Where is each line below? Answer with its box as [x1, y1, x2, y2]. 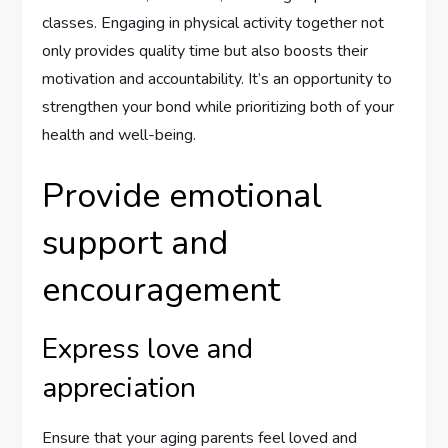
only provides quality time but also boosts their [42, 39, 369, 62]
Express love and [42, 329, 254, 368]
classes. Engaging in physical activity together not [42, 11, 385, 34]
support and [42, 219, 229, 266]
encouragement [42, 266, 281, 313]
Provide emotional [42, 172, 323, 219]
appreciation [42, 368, 197, 407]
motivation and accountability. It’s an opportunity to [42, 67, 393, 90]
